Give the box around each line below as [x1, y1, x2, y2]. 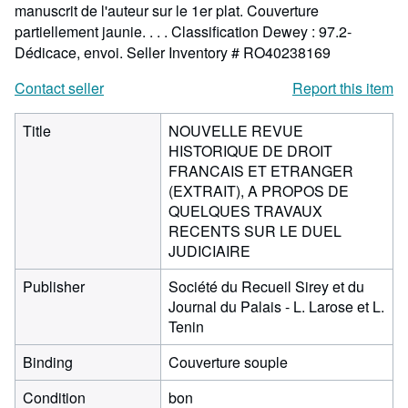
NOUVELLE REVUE [168, 120, 303, 141]
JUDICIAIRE [168, 240, 250, 261]
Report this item [292, 77, 393, 98]
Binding [23, 352, 73, 372]
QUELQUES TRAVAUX [168, 200, 322, 221]
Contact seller [15, 77, 104, 98]
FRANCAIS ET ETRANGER [168, 160, 353, 181]
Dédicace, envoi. [15, 42, 127, 63]
